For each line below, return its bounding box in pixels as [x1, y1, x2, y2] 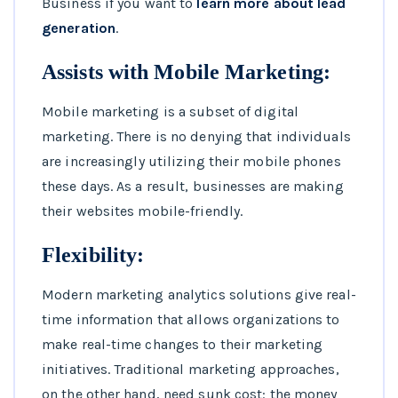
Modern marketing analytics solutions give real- [42, 286, 356, 304]
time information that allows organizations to [42, 311, 340, 329]
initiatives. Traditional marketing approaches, [42, 361, 339, 378]
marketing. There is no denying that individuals [42, 128, 351, 146]
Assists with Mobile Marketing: [42, 60, 330, 84]
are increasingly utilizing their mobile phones [42, 153, 341, 171]
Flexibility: [42, 243, 145, 267]
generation [42, 20, 115, 37]
